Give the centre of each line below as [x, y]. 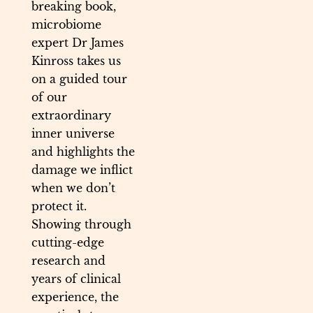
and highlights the [83, 152]
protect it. [59, 206]
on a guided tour [79, 79]
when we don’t [73, 188]
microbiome [66, 25]
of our [49, 97]
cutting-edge [68, 243]
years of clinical [76, 279]
